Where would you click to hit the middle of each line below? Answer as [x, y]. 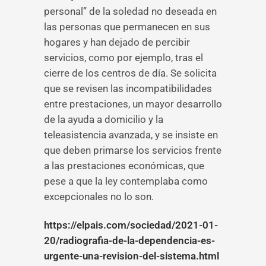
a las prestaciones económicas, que [124, 166]
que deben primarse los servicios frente [133, 150]
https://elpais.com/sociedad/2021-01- [131, 225]
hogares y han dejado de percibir [117, 42]
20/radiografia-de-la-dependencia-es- [129, 240]
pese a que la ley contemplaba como [126, 181]
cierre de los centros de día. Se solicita [130, 73]
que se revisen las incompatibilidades [128, 88]
